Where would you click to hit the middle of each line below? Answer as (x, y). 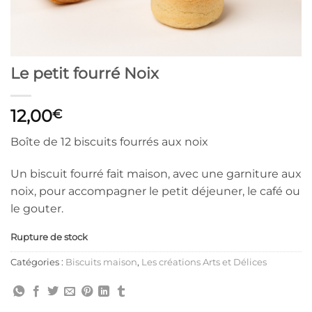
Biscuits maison (101, 263)
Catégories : (38, 263)
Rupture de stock (49, 237)
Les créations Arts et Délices (204, 263)
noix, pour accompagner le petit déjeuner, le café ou (155, 191)
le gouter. (37, 208)
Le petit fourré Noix (85, 73)
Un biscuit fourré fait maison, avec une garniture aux (156, 173)
